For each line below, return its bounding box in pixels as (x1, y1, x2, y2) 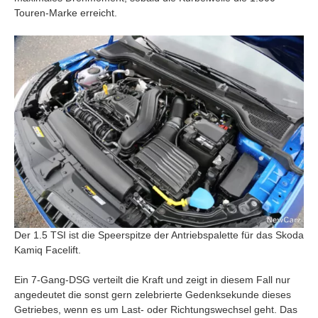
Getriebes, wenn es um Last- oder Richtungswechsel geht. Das (14, 304, 297, 316)
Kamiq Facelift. (14, 244, 81, 256)
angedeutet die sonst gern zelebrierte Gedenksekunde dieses (14, 289, 291, 301)
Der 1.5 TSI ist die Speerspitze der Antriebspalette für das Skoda (14, 229, 304, 241)
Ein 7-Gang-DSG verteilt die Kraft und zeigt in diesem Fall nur (14, 274, 290, 286)
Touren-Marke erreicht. (14, 6, 117, 18)
